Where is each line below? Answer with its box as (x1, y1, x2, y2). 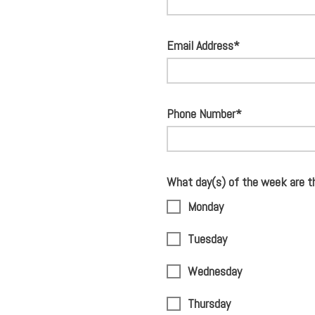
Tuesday (188, 231, 227, 247)
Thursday (188, 295, 231, 311)
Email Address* (167, 37, 240, 53)
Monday (188, 198, 224, 214)
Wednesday (188, 263, 242, 279)
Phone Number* (167, 105, 242, 122)
